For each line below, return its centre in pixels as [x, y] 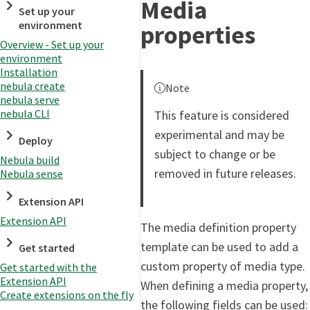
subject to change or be [215, 154]
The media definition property [218, 228]
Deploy [36, 141]
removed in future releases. [225, 174]
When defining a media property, [224, 286]
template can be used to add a [219, 247]
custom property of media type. [223, 266]
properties [198, 35]
